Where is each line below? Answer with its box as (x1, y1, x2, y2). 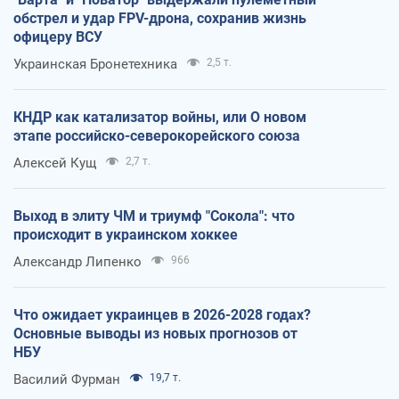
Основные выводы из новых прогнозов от (13, 325, 297, 343)
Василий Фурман (13, 371, 120, 388)
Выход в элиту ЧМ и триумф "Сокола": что (13, 208, 295, 225)
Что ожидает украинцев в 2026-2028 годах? (13, 306, 311, 324)
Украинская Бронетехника (13, 56, 177, 73)
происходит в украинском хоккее (13, 226, 238, 244)
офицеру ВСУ (13, 28, 102, 46)
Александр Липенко (13, 254, 142, 271)
